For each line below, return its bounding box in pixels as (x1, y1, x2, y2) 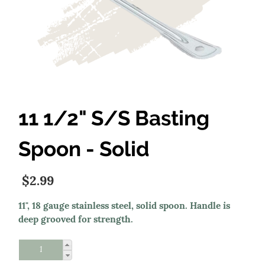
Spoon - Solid (18, 137, 150, 161)
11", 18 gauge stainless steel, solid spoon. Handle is (18, 202, 231, 211)
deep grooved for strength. (18, 215, 134, 225)
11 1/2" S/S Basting (18, 106, 210, 130)
